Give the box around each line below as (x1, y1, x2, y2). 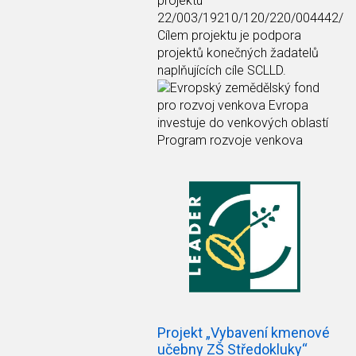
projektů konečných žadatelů (157, 44, 319, 60)
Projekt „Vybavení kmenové (157, 323, 330, 341)
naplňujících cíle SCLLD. (157, 62, 286, 78)
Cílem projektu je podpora (157, 27, 301, 43)
